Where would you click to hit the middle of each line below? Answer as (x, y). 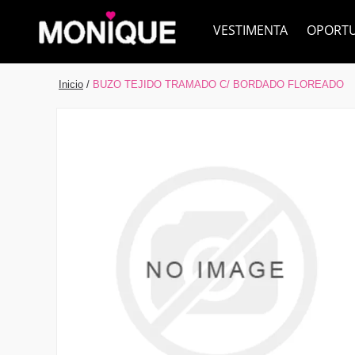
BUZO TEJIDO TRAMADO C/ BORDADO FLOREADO (218, 84)
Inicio (71, 84)
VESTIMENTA (250, 30)
